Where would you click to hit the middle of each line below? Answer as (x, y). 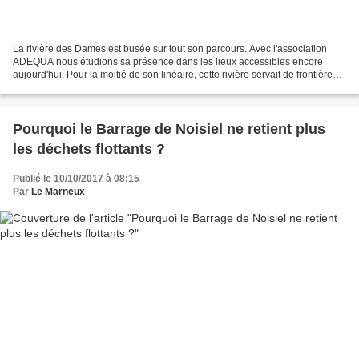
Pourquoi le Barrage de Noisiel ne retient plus (169, 129)
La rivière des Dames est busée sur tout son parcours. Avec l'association (170, 49)
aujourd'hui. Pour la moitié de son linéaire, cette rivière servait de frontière (173, 75)
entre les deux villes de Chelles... (85, 88)
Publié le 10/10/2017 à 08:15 (76, 179)
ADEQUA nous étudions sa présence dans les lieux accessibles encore (168, 62)
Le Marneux (58, 192)
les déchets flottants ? (89, 149)
